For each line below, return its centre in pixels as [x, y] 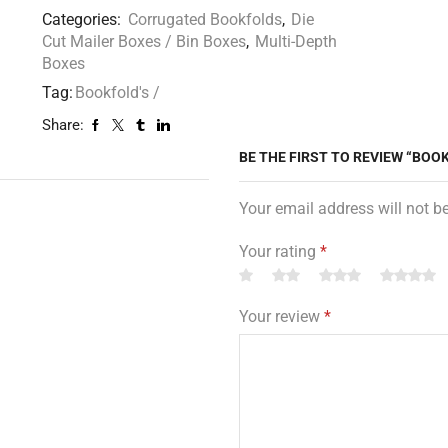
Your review [281, 317]
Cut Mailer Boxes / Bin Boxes [143, 42]
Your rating [279, 252]
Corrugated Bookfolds [204, 20]
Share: [62, 125]
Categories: [83, 20]
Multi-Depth [295, 42]
